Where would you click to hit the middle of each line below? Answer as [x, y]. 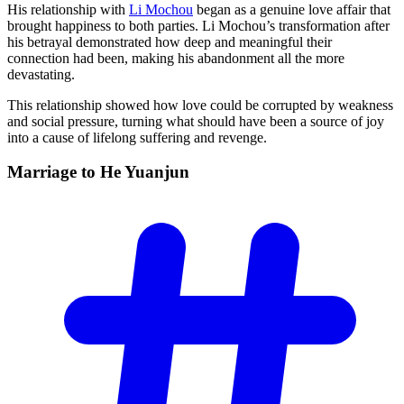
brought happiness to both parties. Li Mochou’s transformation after [198, 25]
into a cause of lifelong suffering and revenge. [137, 137]
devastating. [41, 74]
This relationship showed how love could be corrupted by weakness [200, 105]
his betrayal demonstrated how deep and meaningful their [170, 41]
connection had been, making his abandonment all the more [176, 58]
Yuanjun [157, 172]
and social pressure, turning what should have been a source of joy [196, 121]
